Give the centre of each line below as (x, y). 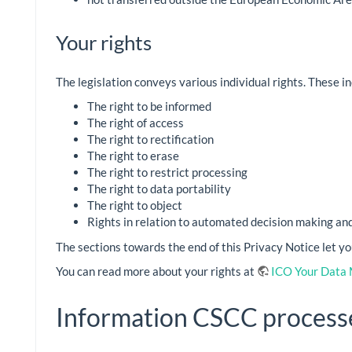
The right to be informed (149, 106)
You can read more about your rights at (156, 271)
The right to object (135, 205)
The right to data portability (159, 189)
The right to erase (133, 156)
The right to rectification (150, 139)
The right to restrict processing (167, 172)
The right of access (136, 123)
